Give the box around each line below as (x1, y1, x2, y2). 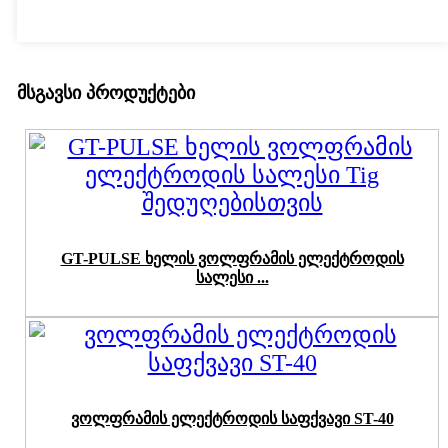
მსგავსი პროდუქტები (16, 83, 195, 104)
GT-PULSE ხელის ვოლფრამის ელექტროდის (60, 250, 404, 268)
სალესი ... (195, 269, 269, 287)
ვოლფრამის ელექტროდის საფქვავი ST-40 (70, 410, 394, 428)
